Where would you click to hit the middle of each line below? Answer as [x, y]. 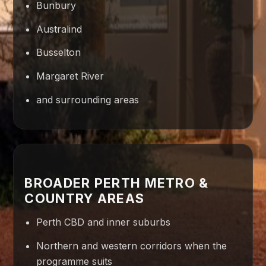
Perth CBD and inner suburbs [104, 222]
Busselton [59, 53]
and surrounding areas [88, 99]
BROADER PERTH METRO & [117, 183]
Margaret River [70, 76]
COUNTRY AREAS [85, 198]
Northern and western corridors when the [132, 246]
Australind [59, 29]
